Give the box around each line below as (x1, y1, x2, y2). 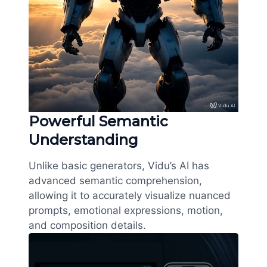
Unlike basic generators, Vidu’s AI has (29, 159, 209, 172)
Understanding (29, 131, 138, 148)
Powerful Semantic (29, 112, 168, 130)
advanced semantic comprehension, (29, 174, 202, 187)
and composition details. (29, 219, 146, 231)
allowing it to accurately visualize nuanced (29, 189, 231, 201)
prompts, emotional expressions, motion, (29, 204, 223, 216)
